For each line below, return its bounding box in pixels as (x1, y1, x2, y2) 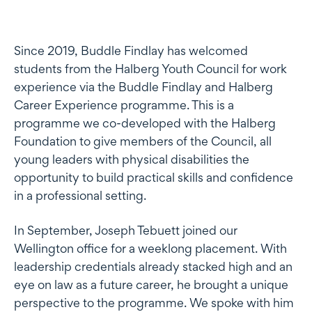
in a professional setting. (14, 187, 149, 203)
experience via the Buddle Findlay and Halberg (14, 79, 273, 94)
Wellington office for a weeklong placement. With (14, 240, 287, 256)
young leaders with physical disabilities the (14, 151, 249, 166)
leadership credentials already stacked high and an (14, 258, 292, 274)
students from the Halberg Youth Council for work (14, 61, 287, 76)
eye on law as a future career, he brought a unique (14, 276, 288, 292)
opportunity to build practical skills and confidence (14, 169, 293, 185)
